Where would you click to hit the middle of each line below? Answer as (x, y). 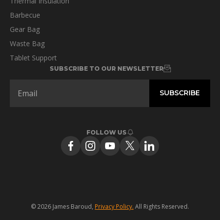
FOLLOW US (106, 132)
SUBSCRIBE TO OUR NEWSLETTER (106, 68)
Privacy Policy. (114, 206)
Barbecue (25, 15)
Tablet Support (33, 57)
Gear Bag (25, 29)
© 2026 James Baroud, (63, 206)
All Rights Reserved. (161, 206)
